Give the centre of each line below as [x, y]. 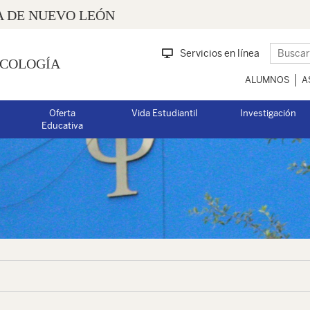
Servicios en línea [220, 53]
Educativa [62, 126]
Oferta [62, 113]
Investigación [268, 113]
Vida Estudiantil [164, 113]
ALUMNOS [267, 80]
